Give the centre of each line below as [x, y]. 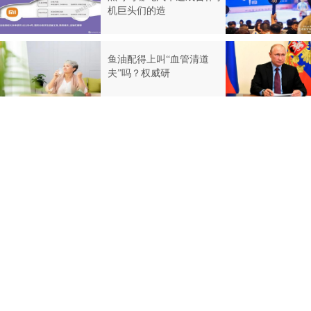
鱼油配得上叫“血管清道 [158, 59]
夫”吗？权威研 [139, 73]
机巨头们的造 [137, 11]
